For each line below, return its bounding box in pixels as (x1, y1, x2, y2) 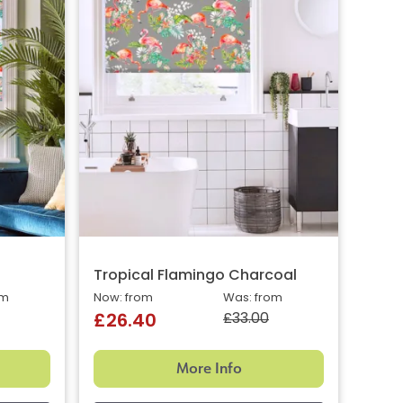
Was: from (223, 292, 282, 305)
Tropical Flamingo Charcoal (94, 269, 297, 284)
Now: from (94, 292, 153, 305)
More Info (175, 358, 242, 380)
